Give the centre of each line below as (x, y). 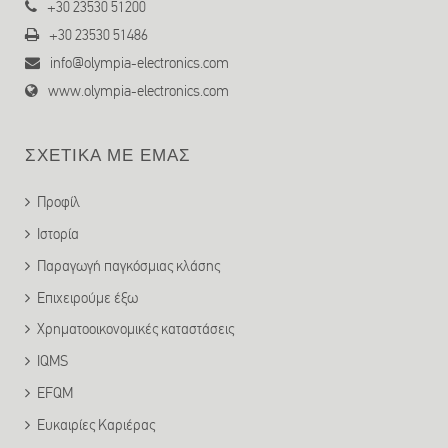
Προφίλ (58, 202)
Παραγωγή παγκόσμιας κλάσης (128, 265)
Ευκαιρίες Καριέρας (96, 424)
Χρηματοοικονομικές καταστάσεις (135, 329)
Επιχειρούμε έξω (87, 297)
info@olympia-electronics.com (138, 63)
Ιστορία (58, 234)
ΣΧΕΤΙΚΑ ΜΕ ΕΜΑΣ (108, 156)
